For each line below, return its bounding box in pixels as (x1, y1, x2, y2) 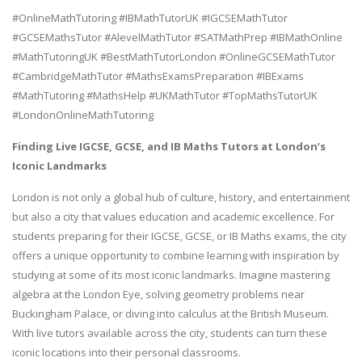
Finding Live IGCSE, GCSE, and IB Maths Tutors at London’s (12, 139, 326, 154)
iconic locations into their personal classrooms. (12, 345, 241, 360)
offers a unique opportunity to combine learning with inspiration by (12, 248, 339, 263)
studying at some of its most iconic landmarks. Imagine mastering (12, 267, 330, 283)
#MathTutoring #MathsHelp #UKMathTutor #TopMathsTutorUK (12, 88, 318, 103)
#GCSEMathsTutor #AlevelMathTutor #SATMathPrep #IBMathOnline (12, 30, 343, 45)
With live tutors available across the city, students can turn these (12, 326, 327, 341)
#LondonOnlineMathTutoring (12, 107, 154, 123)
